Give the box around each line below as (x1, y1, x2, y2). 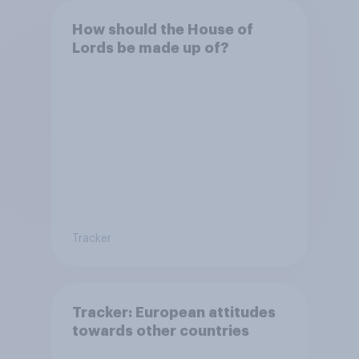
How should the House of (71, 22, 253, 37)
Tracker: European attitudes (71, 305, 276, 320)
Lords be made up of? (71, 40, 229, 55)
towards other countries (71, 323, 249, 338)
